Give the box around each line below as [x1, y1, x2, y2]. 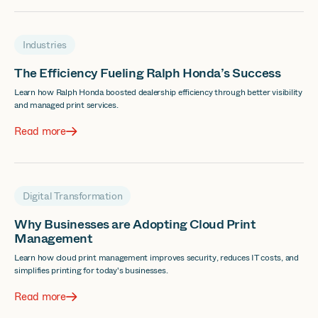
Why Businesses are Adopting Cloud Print [14, 215, 256, 234]
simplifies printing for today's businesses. [14, 264, 168, 277]
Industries [23, 38, 67, 52]
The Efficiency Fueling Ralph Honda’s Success [14, 64, 281, 82]
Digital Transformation [23, 189, 123, 203]
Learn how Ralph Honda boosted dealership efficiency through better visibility [14, 86, 302, 99]
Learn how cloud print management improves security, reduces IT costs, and [14, 251, 299, 264]
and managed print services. [14, 99, 119, 111]
